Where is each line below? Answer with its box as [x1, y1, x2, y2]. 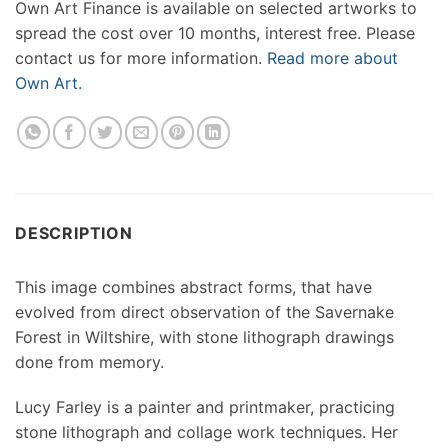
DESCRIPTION [15, 222, 133, 243]
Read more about [267, 47, 398, 68]
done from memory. [15, 351, 164, 372]
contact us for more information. [15, 47, 267, 68]
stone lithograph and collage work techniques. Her [15, 422, 398, 443]
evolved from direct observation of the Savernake [15, 301, 394, 322]
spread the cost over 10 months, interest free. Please [15, 22, 415, 43]
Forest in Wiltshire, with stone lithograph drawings [15, 326, 394, 347]
